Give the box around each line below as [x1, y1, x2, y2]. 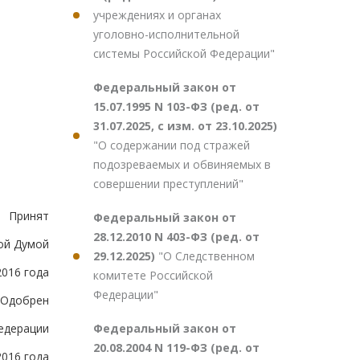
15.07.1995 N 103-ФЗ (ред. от [93, 99, 260, 114]
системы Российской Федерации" [93, 46, 275, 61]
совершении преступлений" [93, 176, 243, 191]
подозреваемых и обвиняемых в [93, 157, 271, 172]
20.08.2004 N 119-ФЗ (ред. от [93, 340, 260, 355]
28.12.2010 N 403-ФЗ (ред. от [93, 229, 260, 244]
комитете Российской [93, 268, 213, 283]
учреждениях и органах [93, 7, 221, 22]
